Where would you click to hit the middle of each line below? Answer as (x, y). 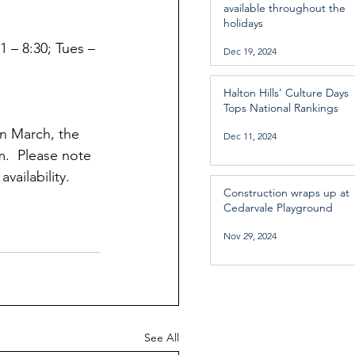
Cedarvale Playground (278, 208)
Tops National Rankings (281, 108)
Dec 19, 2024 (250, 51)
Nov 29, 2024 (250, 235)
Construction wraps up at (286, 193)
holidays (244, 23)
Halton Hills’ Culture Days (286, 93)
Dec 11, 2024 (250, 136)
